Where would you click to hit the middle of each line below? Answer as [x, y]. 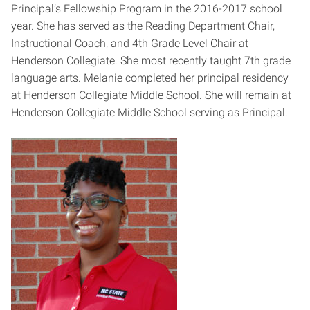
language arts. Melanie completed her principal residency [150, 77]
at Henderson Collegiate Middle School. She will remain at [151, 95]
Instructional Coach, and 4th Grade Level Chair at [130, 43]
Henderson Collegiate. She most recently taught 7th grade [151, 60]
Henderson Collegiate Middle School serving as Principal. [149, 112]
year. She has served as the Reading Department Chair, [143, 26]
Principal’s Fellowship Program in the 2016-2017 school [147, 8]
